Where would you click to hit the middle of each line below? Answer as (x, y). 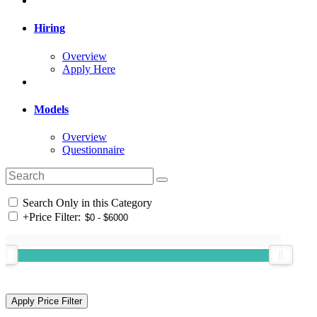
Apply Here (89, 69)
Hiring (50, 28)
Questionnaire (93, 150)
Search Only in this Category (86, 203)
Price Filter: (55, 217)
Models (51, 109)
